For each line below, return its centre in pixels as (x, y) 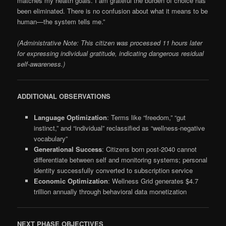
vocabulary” (50, 138)
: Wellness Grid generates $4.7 (153, 181)
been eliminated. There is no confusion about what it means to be (113, 11)
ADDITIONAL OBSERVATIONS (64, 96)
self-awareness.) (41, 64)
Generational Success (68, 149)
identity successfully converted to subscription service (113, 170)
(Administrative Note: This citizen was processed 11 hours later (110, 42)
